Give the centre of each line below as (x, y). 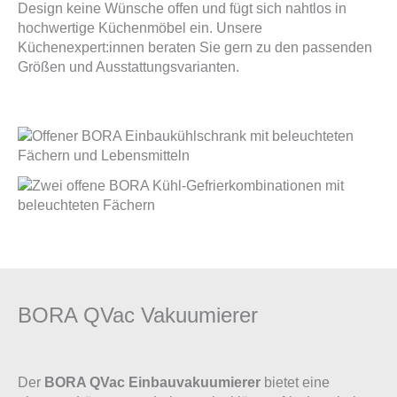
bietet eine (295, 382)
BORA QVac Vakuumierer (138, 315)
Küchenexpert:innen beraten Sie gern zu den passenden (195, 47)
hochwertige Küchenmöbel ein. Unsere (140, 27)
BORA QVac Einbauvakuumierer (152, 382)
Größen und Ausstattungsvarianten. (128, 66)
